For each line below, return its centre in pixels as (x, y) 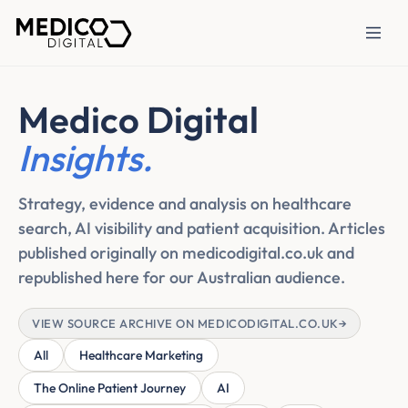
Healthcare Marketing (141, 355)
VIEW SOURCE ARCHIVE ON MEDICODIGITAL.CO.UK (185, 323)
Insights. (86, 158)
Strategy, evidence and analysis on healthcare (185, 204)
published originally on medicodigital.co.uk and (186, 253)
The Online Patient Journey (110, 388)
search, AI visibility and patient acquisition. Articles (202, 228)
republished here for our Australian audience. (182, 277)
